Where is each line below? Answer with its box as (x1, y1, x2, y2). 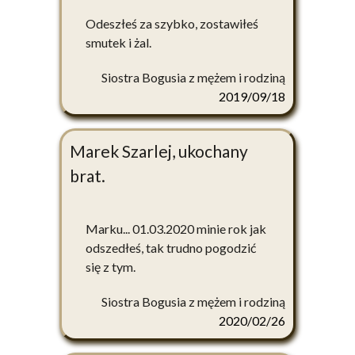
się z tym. (86, 259, 136, 275)
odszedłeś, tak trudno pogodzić (86, 240, 256, 256)
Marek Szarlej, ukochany (70, 141, 248, 162)
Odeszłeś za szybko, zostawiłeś (86, 16, 258, 32)
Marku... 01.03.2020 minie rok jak (86, 221, 266, 237)
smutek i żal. (86, 35, 151, 51)
